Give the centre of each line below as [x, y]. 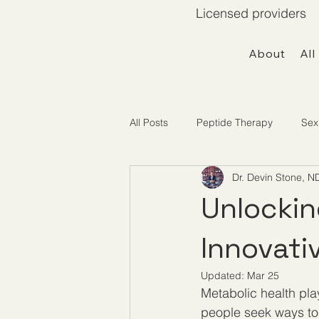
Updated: [224, 276]
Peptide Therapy [235, 122]
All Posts [149, 122]
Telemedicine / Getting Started [227, 179]
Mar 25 [263, 276]
